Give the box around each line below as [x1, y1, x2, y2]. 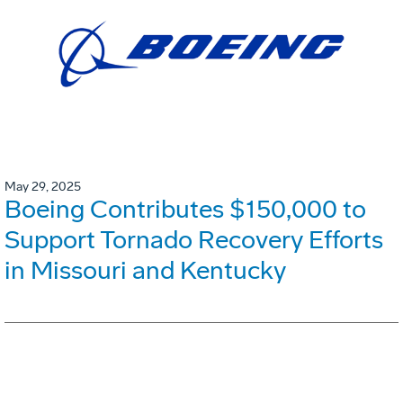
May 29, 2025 [4, 179, 81, 195]
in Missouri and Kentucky [4, 255, 286, 286]
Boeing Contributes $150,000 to [4, 194, 366, 225]
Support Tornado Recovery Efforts [4, 225, 383, 255]
